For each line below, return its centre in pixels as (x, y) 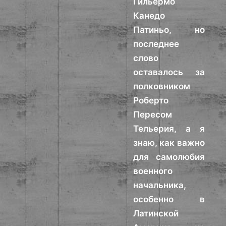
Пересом (153, 115)
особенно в (169, 199)
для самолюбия (169, 157)
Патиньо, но (169, 30)
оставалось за (169, 72)
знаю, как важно (169, 143)
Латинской (156, 213)
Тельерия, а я (169, 129)
